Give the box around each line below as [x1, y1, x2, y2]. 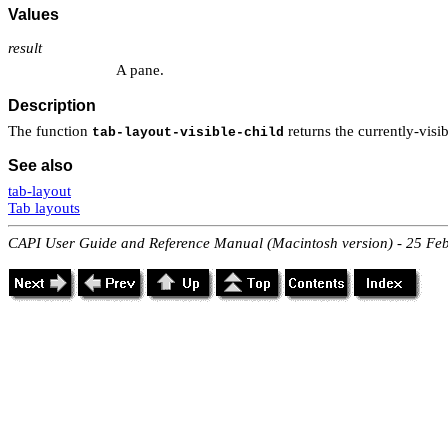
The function [8, 122, 92, 139]
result [8, 39, 42, 56]
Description [8, 96, 96, 114]
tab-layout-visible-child [92, 124, 284, 140]
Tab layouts [8, 199, 80, 216]
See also [8, 156, 73, 174]
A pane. [116, 62, 164, 79]
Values [8, 5, 59, 23]
